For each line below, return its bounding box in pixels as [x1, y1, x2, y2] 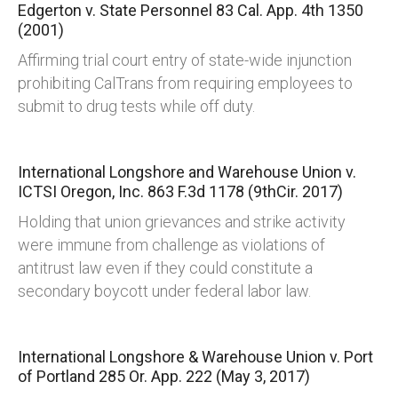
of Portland [18, 367, 99, 386]
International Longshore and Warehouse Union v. [18, 163, 356, 182]
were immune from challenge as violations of [18, 235, 325, 255]
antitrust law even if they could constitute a [18, 259, 313, 278]
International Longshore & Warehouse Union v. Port [18, 347, 373, 367]
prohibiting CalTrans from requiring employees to [18, 74, 353, 93]
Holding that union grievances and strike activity [18, 212, 346, 232]
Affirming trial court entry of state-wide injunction [18, 51, 352, 70]
